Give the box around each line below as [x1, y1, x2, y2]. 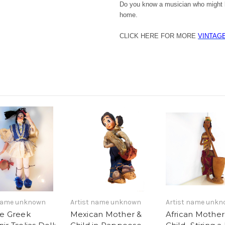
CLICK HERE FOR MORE [120, 32, 198, 40]
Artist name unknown [70, 198, 141, 206]
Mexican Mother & [70, 209, 142, 219]
